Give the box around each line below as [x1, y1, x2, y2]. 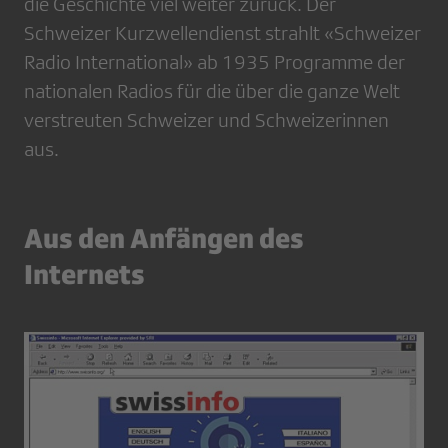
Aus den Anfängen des [24, 221, 304, 255]
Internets [24, 257, 145, 291]
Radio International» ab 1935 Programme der [24, 51, 405, 74]
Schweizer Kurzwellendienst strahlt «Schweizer [24, 22, 421, 45]
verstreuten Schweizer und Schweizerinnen [24, 109, 389, 132]
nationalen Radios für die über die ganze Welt [24, 80, 400, 103]
